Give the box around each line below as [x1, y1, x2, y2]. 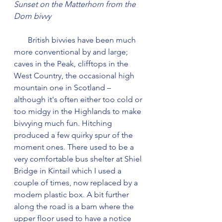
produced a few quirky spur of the [14, 130, 135, 140]
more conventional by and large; [14, 47, 130, 56]
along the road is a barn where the [14, 201, 136, 211]
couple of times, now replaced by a [14, 177, 140, 187]
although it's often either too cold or [14, 94, 144, 104]
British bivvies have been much [14, 35, 28, 45]
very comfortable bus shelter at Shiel [14, 154, 144, 164]
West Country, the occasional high [14, 70, 136, 80]
